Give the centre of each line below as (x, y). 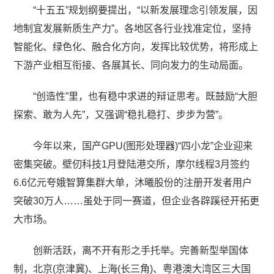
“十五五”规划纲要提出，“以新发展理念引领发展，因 (146, 10)
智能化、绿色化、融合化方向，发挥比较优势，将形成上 (136, 46)
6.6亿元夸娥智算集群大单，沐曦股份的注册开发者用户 (133, 182)
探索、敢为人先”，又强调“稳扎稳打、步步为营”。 (121, 114)
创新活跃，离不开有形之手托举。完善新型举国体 (141, 250)
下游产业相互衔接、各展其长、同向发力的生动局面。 (131, 65)
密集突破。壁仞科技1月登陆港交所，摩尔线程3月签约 (132, 164)
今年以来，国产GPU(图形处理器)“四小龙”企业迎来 (143, 146)
